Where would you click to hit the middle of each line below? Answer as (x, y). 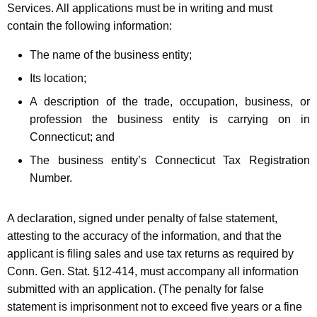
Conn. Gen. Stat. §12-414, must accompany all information (153, 271)
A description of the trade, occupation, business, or (170, 101)
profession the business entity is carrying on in (170, 119)
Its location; (58, 78)
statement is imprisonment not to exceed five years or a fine (155, 306)
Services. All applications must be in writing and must (140, 8)
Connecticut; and (72, 137)
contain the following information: (90, 25)
